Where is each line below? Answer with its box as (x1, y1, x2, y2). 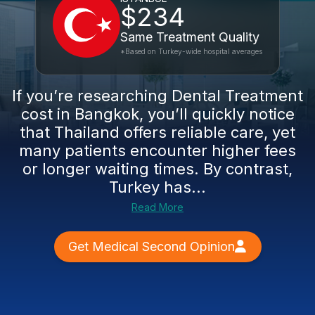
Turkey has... (109, 178, 206, 196)
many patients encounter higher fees (19, 141, 296, 160)
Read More (131, 201, 184, 213)
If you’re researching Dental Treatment (12, 86, 303, 105)
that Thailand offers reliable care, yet (20, 123, 295, 141)
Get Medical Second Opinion (67, 239, 235, 254)
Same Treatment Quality (120, 30, 259, 44)
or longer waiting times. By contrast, (22, 160, 292, 178)
